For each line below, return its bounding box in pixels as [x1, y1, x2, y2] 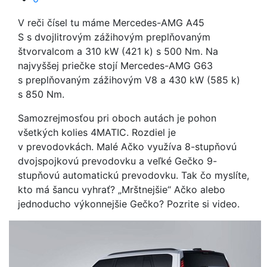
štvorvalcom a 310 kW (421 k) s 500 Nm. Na [18, 45, 218, 57]
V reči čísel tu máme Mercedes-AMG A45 [18, 17, 204, 29]
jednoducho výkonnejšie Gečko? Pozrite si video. [18, 198, 240, 210]
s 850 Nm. [18, 88, 64, 100]
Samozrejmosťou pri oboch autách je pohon [18, 112, 216, 124]
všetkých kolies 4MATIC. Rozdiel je [18, 126, 176, 138]
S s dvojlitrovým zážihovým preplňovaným [18, 31, 210, 43]
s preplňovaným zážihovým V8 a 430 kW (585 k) [18, 74, 240, 86]
